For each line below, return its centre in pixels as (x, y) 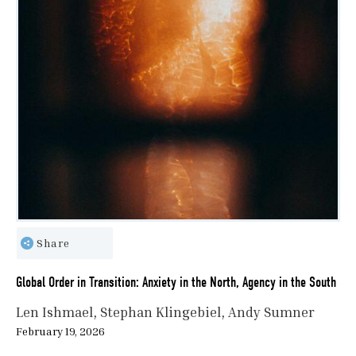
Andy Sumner (271, 312)
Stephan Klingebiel (161, 312)
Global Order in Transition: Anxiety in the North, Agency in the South (176, 283)
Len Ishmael (54, 312)
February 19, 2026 (60, 331)
